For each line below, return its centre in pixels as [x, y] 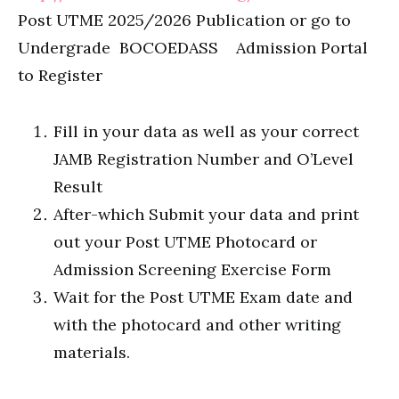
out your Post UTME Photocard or [185, 242]
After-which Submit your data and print [206, 214]
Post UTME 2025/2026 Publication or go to [184, 20]
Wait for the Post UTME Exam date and [203, 297]
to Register [60, 75]
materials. [92, 352]
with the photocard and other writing [197, 325]
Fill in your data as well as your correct [206, 131]
